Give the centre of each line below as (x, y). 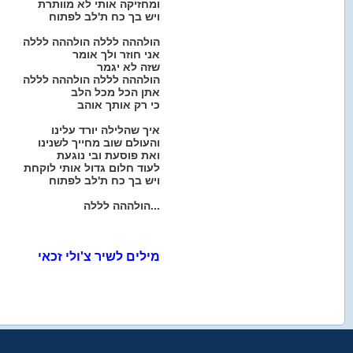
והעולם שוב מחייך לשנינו (98, 143)
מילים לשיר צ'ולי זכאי (98, 256)
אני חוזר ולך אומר (116, 54)
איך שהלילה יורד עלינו (105, 130)
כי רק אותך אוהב (118, 105)
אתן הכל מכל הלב (115, 92)
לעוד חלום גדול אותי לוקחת (91, 168)
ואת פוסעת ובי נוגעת (108, 155)
